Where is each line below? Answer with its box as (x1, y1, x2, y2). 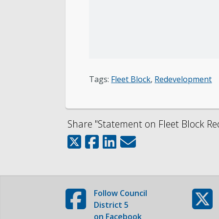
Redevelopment (154, 74, 212, 85)
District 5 (94, 199, 129, 210)
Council (120, 188, 147, 198)
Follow (94, 188, 120, 198)
